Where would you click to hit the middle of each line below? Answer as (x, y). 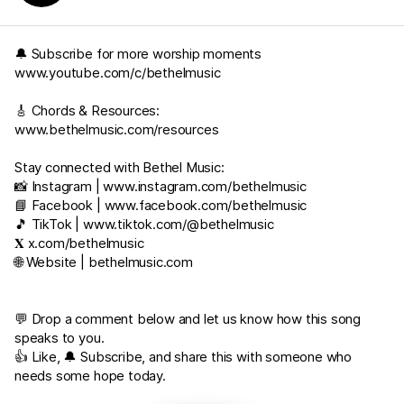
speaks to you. (60, 338)
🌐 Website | (51, 262)
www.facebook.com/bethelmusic (206, 205)
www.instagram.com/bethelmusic (205, 186)
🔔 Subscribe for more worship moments (138, 54)
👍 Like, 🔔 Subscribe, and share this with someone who (184, 357)
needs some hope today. (90, 376)
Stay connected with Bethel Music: (119, 167)
